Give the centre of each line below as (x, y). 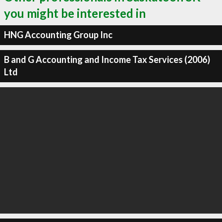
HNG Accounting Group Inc (58, 35)
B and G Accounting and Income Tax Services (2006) (107, 59)
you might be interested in (75, 13)
